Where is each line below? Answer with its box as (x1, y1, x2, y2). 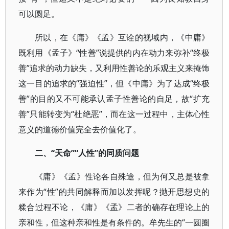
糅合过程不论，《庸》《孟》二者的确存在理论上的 (18, 201, 210, 213)
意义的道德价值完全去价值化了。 (18, 124, 141, 135)
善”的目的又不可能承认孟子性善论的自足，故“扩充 (18, 93, 210, 104)
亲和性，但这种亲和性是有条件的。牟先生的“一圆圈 (18, 217, 210, 228)
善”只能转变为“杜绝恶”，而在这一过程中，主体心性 (18, 108, 210, 120)
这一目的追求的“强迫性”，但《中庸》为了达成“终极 (18, 78, 210, 89)
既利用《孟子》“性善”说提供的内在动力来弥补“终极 (18, 47, 210, 58)
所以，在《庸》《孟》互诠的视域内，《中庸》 (35, 32, 210, 43)
